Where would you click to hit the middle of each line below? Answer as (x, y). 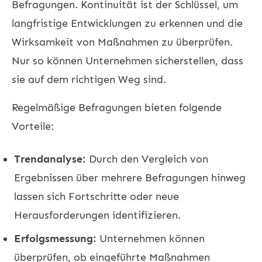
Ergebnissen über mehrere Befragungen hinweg (130, 177)
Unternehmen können (151, 238)
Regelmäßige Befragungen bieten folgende (117, 107)
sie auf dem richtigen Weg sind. (89, 79)
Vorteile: (33, 126)
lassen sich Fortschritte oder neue (96, 196)
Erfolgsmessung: (55, 238)
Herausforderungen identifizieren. (97, 215)
